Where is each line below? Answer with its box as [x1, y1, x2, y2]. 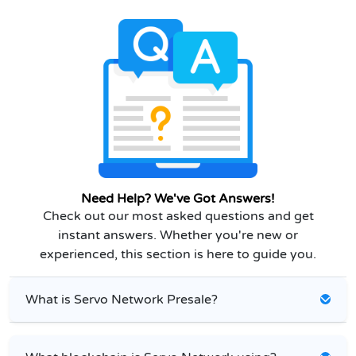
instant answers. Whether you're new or [58, 226, 298, 243]
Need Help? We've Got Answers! [81, 190, 275, 207]
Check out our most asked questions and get [42, 207, 314, 224]
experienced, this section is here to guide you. [40, 246, 316, 262]
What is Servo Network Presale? [25, 291, 218, 308]
